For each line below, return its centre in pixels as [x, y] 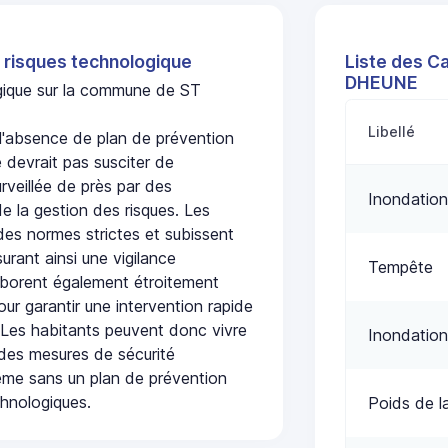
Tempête [401, 267]
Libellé [392, 132]
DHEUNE [381, 82]
